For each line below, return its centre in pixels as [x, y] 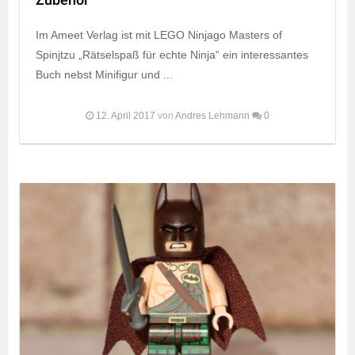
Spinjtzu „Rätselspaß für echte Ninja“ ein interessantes [172, 54]
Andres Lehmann [212, 115]
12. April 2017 [126, 115]
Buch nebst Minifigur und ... [104, 74]
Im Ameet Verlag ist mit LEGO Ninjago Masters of [159, 34]
